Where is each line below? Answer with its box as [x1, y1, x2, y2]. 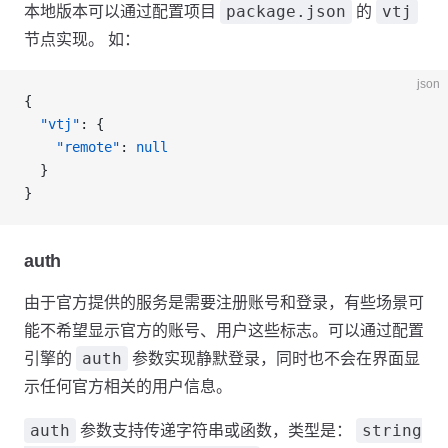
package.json [226, 2, 346, 21]
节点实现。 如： [24, 31, 140, 48]
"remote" [24, 139, 120, 155]
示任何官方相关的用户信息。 [24, 378, 232, 395]
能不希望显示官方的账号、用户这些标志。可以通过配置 [24, 322, 424, 339]
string [362, 421, 422, 440]
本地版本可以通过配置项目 [24, 3, 220, 20]
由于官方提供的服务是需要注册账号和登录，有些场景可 [24, 294, 424, 311]
